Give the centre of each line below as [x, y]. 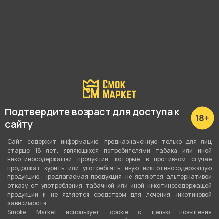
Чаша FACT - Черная [151, 22]
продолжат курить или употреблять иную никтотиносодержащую [109, 168]
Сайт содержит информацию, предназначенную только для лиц [109, 142]
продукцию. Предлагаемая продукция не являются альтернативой [109, 177]
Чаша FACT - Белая [44, 22]
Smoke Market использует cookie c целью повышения [109, 212]
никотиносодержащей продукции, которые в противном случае [109, 159]
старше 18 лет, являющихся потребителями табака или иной [109, 150]
